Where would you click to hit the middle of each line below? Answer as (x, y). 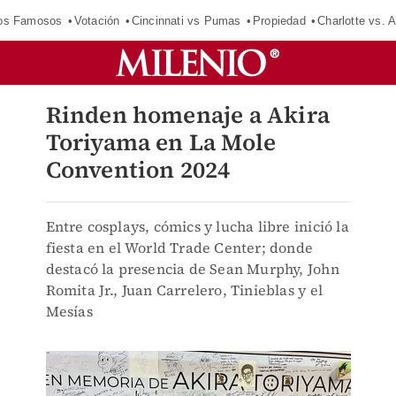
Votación (97, 20)
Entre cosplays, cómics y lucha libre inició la (197, 226)
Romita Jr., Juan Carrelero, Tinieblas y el (184, 290)
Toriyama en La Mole (161, 142)
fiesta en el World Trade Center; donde (179, 247)
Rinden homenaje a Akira (188, 115)
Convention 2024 (138, 170)
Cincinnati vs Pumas (186, 20)
